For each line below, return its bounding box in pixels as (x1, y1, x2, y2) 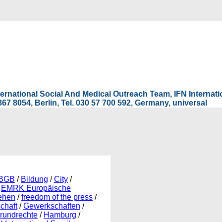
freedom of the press (21, 192, 93, 201)
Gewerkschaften (23, 201, 80, 210)
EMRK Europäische (1, 183, 71, 192)
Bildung (21, 174, 48, 183)
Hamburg (44, 210, 76, 219)
